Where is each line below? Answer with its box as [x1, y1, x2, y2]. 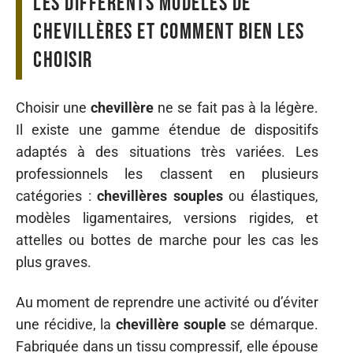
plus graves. [16, 254, 91, 270]
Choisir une [16, 99, 91, 116]
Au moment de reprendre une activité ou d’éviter [16, 293, 318, 310]
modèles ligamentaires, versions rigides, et [16, 210, 318, 226]
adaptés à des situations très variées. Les [16, 143, 318, 160]
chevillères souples [97, 188, 223, 204]
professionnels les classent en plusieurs [16, 165, 318, 182]
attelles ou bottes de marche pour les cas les [16, 232, 318, 248]
